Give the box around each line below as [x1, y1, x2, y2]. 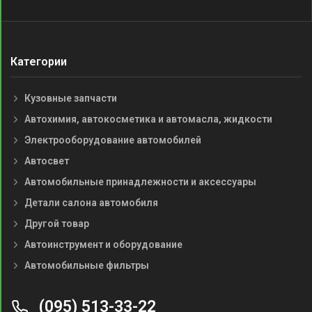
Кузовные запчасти [24, 93, 117, 104]
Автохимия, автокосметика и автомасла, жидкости [24, 114, 272, 125]
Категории [10, 55, 67, 68]
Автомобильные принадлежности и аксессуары [24, 176, 256, 188]
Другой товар [24, 218, 89, 230]
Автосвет [24, 155, 69, 167]
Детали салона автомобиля [24, 197, 158, 209]
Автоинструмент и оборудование [24, 239, 182, 251]
